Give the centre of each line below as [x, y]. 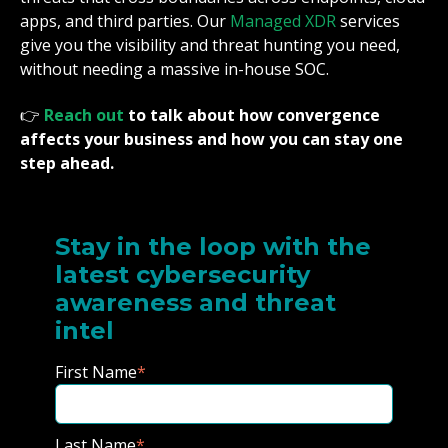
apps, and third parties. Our [125, 20]
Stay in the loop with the [213, 246]
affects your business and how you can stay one [211, 139]
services [368, 20]
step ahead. [67, 163]
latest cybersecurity [182, 274]
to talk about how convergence [252, 115]
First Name [96, 371]
